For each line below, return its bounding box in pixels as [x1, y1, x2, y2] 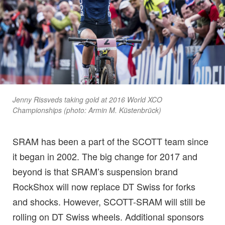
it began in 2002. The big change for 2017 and [13, 149, 197, 163]
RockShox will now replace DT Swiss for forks [13, 179, 195, 193]
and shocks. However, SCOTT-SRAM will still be [13, 194, 205, 208]
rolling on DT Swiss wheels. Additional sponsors [13, 209, 204, 223]
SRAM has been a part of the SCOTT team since [13, 134, 208, 148]
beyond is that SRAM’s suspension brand [13, 164, 178, 178]
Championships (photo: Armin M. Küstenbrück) [13, 104, 161, 115]
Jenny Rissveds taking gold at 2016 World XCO [13, 94, 162, 104]
